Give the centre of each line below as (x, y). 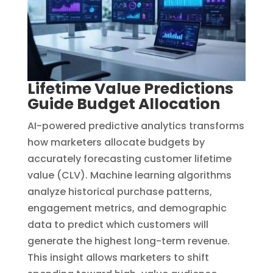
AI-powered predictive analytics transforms (136, 126)
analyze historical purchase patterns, (119, 192)
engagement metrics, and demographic (127, 208)
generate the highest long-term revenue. (128, 241)
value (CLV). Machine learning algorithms (129, 175)
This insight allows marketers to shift (118, 258)
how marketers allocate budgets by (116, 143)
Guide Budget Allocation (123, 104)
